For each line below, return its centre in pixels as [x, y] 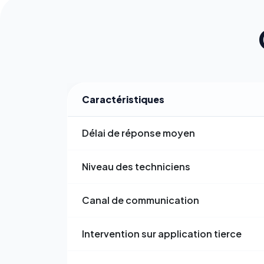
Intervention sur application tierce [162, 233]
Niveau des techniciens [136, 166]
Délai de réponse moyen [138, 133]
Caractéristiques [123, 99]
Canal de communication [141, 200]
